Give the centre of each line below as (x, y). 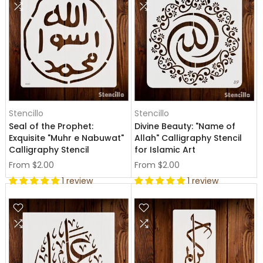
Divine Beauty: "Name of (185, 126)
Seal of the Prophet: (51, 126)
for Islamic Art (165, 150)
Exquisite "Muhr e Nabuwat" (66, 138)
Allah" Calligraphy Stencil (188, 138)
